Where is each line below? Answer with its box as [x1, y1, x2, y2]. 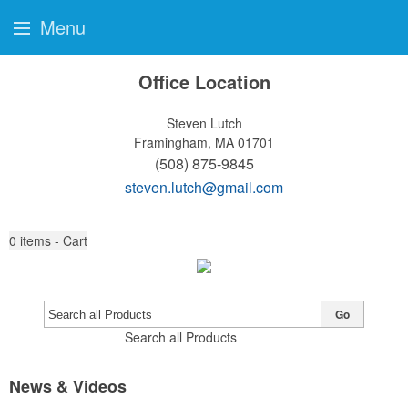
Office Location [138, 68, 270, 95]
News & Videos [9, 374, 127, 398]
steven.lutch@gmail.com [125, 177, 283, 198]
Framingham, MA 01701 [134, 133, 274, 151]
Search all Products [124, 328, 237, 346]
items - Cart [20, 231, 87, 250]
